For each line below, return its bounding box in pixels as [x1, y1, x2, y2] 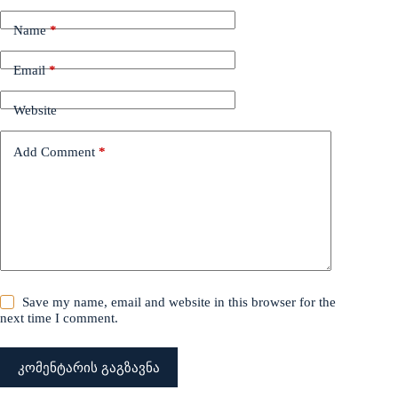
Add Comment [13, 145, 95, 160]
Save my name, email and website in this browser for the [22, 294, 337, 309]
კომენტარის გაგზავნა [18, 358, 160, 376]
